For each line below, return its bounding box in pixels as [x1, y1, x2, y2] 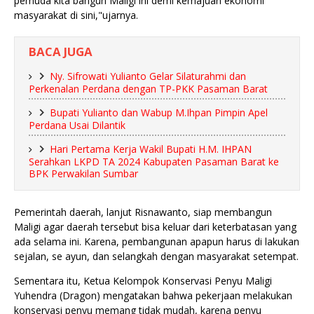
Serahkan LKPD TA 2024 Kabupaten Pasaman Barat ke [29, 155, 279, 168]
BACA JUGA [29, 43, 93, 60]
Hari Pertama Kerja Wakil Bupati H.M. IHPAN [50, 142, 252, 156]
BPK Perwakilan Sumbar [29, 167, 138, 180]
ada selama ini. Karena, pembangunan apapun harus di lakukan [14, 235, 299, 248]
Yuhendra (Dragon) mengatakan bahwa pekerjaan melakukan [14, 289, 292, 302]
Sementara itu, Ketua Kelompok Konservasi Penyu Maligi [14, 274, 272, 287]
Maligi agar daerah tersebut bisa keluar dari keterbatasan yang [14, 220, 296, 233]
